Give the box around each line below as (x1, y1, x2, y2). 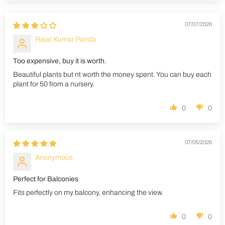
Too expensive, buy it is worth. (13, 57, 106, 65)
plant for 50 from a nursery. (13, 80, 94, 88)
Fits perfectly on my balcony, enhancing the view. (13, 189, 163, 197)
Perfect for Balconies (13, 175, 78, 183)
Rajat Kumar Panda (35, 36, 96, 44)
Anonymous (35, 154, 73, 162)
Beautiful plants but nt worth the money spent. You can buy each (13, 71, 211, 79)
